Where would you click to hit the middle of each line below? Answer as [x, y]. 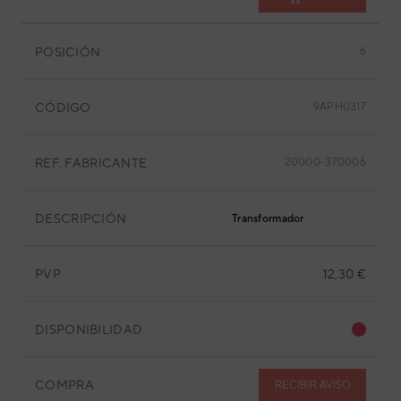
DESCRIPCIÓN [81, 218]
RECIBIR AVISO [312, 384]
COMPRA [64, 384]
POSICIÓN [68, 51]
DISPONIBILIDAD [89, 329]
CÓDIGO [63, 107]
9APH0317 [339, 107]
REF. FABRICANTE [91, 162]
